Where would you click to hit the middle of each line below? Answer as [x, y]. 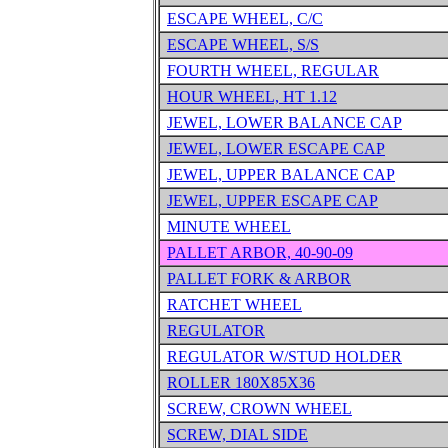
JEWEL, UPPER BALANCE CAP [281, 174]
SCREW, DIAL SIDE [237, 434]
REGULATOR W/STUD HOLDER [284, 356]
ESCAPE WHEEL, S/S [243, 44]
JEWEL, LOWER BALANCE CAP [284, 122]
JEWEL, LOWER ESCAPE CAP [276, 148]
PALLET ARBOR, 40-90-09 [260, 252]
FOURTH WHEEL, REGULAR [273, 70]
